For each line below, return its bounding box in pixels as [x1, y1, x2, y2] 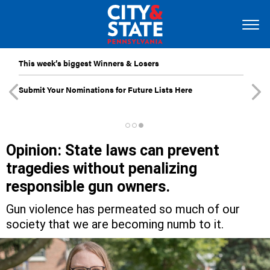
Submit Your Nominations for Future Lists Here [19, 84, 192, 95]
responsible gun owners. [6, 178, 170, 195]
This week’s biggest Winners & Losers [19, 57, 159, 69]
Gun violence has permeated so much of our [6, 202, 240, 216]
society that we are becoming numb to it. [6, 217, 224, 231]
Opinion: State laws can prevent [6, 142, 219, 159]
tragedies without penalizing [6, 160, 197, 177]
